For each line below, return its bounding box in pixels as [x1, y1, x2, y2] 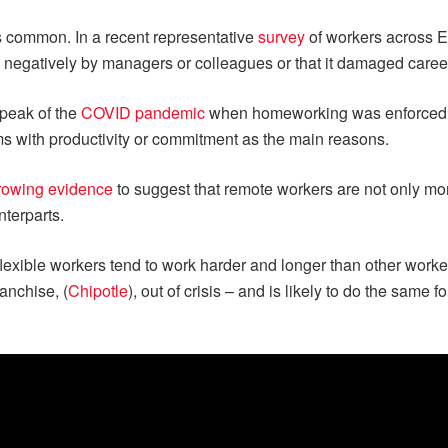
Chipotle [68, 279, 128, 302]
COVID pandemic [81, 101, 205, 124]
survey [258, 25, 305, 48]
